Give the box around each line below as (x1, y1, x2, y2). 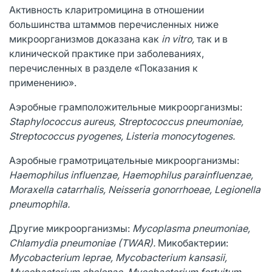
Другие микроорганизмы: (9, 222, 132, 234)
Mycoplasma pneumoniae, (132, 222, 250, 234)
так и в (197, 32, 228, 45)
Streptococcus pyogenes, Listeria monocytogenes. (9, 129, 235, 142)
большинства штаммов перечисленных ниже (9, 18, 219, 30)
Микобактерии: (158, 236, 228, 249)
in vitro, (161, 32, 197, 45)
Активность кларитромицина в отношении (9, 3, 204, 16)
